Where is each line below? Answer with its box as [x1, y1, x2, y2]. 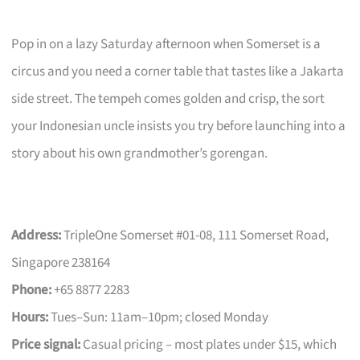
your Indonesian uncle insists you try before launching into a [11, 116, 346, 136]
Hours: [11, 307, 49, 327]
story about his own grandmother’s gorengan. [11, 143, 268, 163]
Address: [11, 225, 62, 245]
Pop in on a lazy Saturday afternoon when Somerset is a [11, 34, 321, 54]
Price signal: [11, 334, 81, 354]
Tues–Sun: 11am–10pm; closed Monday [48, 307, 269, 327]
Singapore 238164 [11, 252, 111, 272]
